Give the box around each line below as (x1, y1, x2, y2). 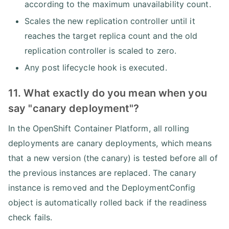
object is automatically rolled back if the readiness (8, 197, 207, 208)
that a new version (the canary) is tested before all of (8, 153, 218, 163)
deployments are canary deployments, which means (8, 138, 212, 148)
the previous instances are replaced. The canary (8, 168, 196, 178)
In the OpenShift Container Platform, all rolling (8, 123, 189, 133)
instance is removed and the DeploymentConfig (8, 182, 196, 193)
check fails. (8, 212, 53, 222)
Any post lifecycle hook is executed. (25, 62, 167, 73)
